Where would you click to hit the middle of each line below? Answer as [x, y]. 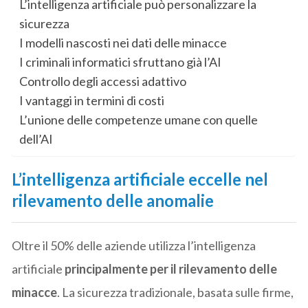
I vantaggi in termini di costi [92, 100]
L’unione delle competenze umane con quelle [139, 119]
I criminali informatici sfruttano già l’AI [121, 62]
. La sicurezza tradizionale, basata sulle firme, [176, 292]
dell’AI [36, 139]
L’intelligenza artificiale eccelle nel [140, 179]
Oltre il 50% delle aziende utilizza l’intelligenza [134, 245]
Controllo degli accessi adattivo [103, 81]
